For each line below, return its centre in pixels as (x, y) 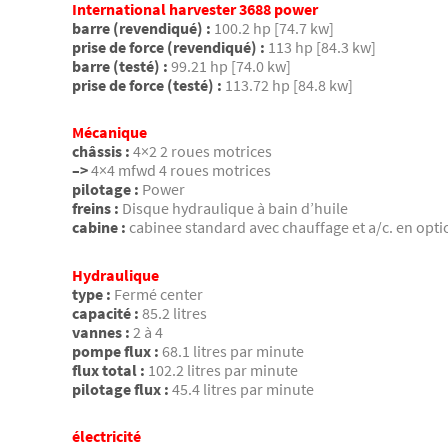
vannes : (101, 331)
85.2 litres (174, 312)
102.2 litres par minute (223, 369)
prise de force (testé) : (147, 84)
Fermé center (158, 293)
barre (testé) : (120, 65)
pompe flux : (115, 350)
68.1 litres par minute (233, 350)
